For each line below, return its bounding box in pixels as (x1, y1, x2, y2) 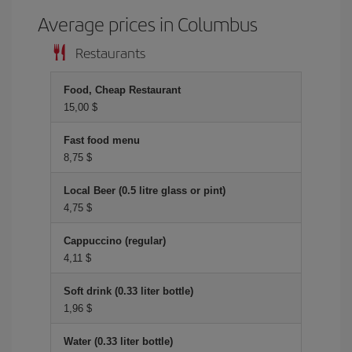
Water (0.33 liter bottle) (64, 335, 173, 347)
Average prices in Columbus (38, 10, 258, 37)
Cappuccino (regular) (64, 235, 166, 247)
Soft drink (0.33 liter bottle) (64, 285, 193, 297)
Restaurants (75, 42, 145, 62)
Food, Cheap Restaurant (64, 84, 181, 96)
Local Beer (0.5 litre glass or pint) (64, 185, 225, 196)
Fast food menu (64, 134, 140, 146)
